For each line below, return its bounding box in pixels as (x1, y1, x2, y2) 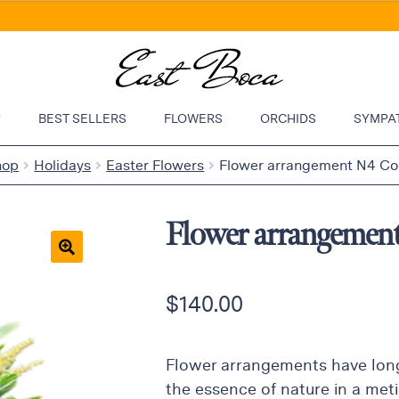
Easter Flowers (106, 155, 205, 176)
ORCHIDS (259, 110, 316, 128)
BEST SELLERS (37, 110, 126, 128)
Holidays (34, 155, 92, 176)
